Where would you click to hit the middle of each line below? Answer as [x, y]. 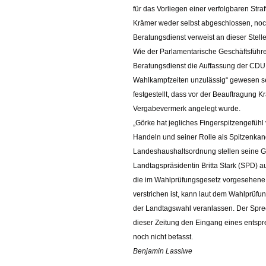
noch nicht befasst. [163, 237]
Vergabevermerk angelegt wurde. [187, 109]
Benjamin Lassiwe [163, 251]
